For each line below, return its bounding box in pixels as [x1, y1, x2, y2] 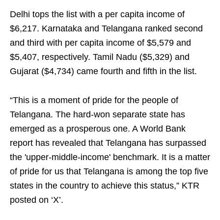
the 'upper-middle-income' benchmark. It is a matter [10, 152, 210, 162]
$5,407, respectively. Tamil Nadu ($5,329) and [10, 52, 190, 62]
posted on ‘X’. [10, 195, 63, 205]
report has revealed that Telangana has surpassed [10, 138, 206, 148]
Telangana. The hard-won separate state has [10, 110, 185, 119]
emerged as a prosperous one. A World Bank [10, 124, 186, 134]
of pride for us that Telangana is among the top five [10, 166, 208, 176]
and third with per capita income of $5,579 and [10, 38, 191, 48]
